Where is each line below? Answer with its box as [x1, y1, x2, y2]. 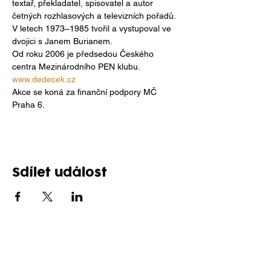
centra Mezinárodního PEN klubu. [12, 62, 140, 71]
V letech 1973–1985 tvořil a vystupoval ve [12, 24, 174, 33]
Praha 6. [12, 100, 45, 109]
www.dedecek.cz [12, 74, 76, 84]
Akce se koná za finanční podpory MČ [12, 87, 159, 97]
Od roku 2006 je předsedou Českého [12, 49, 156, 59]
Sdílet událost [12, 163, 107, 181]
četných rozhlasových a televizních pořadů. [12, 11, 178, 21]
